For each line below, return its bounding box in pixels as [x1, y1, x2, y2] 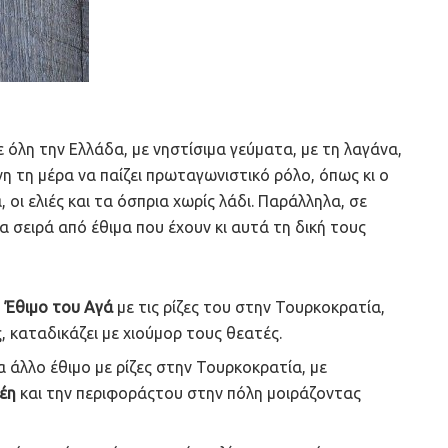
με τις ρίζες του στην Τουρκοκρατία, [113, 298, 386, 317]
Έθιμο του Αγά [5, 298, 114, 317]
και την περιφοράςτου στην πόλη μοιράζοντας [16, 384, 362, 403]
